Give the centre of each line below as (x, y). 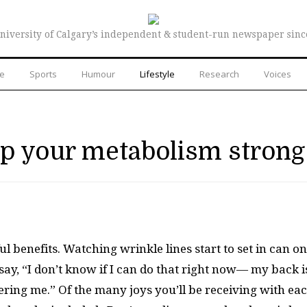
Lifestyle (157, 74)
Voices (278, 74)
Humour (98, 74)
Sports (43, 74)
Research (219, 74)
